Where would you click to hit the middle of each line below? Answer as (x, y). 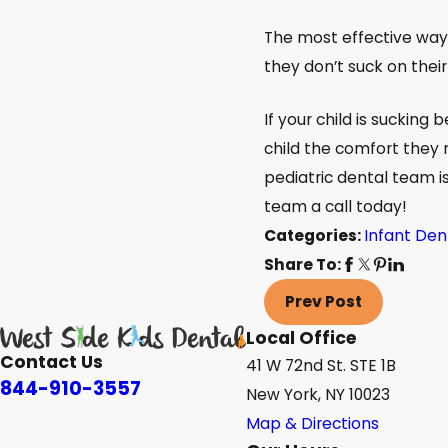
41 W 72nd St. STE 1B (320, 365)
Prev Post (324, 302)
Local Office (301, 338)
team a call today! (336, 206)
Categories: (314, 235)
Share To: (303, 264)
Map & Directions (312, 423)
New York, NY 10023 (317, 394)
